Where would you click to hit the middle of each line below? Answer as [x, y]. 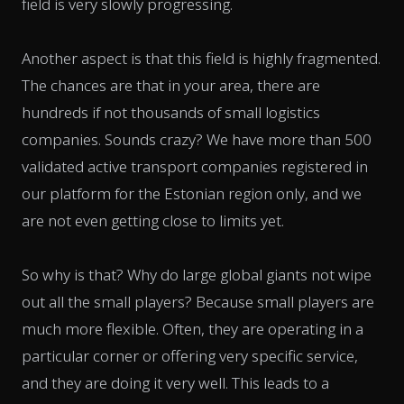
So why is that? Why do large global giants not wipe [197, 274]
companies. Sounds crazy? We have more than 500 [197, 139]
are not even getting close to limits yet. [153, 220]
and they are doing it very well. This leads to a [175, 382]
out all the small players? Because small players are [198, 301]
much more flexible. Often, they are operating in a [193, 328]
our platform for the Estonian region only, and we [192, 193]
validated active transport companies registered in [195, 166]
